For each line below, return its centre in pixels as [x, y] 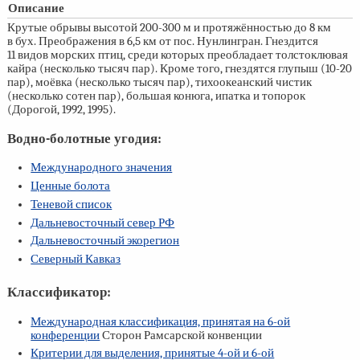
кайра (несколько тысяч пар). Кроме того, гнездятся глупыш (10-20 [179, 68]
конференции [65, 335]
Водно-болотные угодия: [84, 138]
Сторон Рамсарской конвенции [181, 335]
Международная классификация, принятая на [149, 321]
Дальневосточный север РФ [103, 223]
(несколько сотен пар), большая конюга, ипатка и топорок [156, 96]
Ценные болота [71, 186]
